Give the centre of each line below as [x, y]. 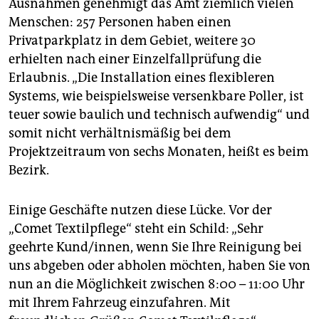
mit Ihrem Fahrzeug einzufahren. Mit [120, 303]
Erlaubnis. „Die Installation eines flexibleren [142, 78]
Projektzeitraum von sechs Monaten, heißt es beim [158, 152]
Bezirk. [29, 171]
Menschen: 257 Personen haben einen [120, 22]
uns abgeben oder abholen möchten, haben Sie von [159, 266]
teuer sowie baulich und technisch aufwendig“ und [159, 115]
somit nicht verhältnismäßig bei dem [120, 134]
